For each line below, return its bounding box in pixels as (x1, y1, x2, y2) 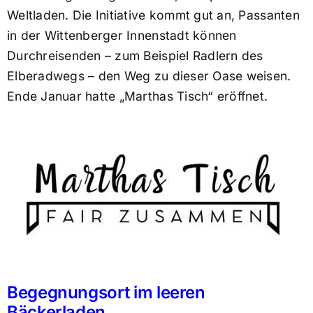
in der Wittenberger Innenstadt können (6, 28, 237, 43)
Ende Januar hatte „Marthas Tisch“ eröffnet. (6, 89, 268, 104)
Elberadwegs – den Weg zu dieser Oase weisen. (6, 68, 291, 84)
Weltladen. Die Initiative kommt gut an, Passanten (6, 8, 300, 23)
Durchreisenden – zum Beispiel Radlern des (6, 48, 263, 64)
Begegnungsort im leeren (6, 282, 205, 303)
